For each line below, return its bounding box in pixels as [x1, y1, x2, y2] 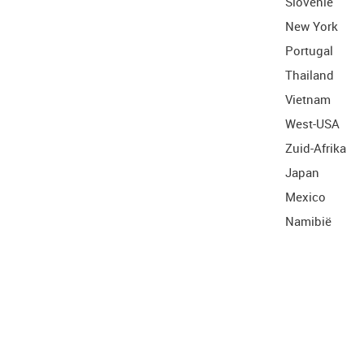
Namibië [285, 213, 331, 229]
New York [285, 18, 338, 34]
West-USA [285, 115, 340, 132]
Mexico [285, 188, 326, 205]
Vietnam [285, 91, 331, 107]
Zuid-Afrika [285, 140, 346, 156]
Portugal [285, 42, 333, 58]
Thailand [285, 67, 334, 83]
